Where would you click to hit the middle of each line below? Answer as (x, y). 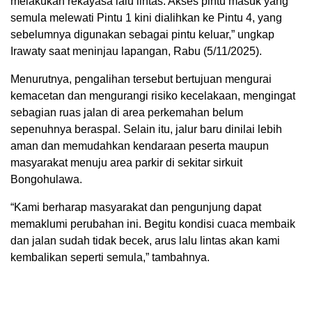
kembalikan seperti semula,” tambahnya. (110, 257)
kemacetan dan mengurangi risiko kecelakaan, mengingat (153, 95)
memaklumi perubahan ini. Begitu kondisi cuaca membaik (153, 224)
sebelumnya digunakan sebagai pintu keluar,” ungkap (142, 34)
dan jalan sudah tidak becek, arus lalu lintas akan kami (145, 240)
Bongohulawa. (46, 179)
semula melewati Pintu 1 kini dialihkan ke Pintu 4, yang (146, 17)
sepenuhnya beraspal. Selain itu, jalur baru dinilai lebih (146, 129)
